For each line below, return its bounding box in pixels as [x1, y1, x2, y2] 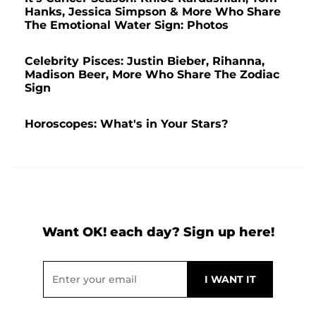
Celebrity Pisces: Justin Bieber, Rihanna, [25, 54, 265, 68]
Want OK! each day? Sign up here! [42, 224, 274, 240]
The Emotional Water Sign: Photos [25, 18, 229, 32]
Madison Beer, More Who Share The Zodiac [25, 67, 279, 81]
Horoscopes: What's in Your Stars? [25, 116, 228, 130]
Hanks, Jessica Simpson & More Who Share [25, 4, 281, 18]
